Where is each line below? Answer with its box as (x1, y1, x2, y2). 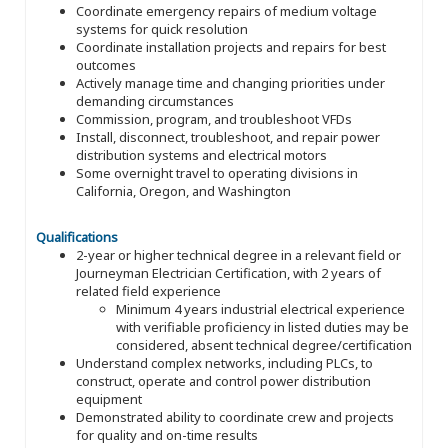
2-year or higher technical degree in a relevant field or (76, 245, 401, 264)
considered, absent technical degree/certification (116, 335, 412, 354)
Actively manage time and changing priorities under (76, 73, 385, 92)
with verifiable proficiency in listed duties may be (116, 317, 409, 336)
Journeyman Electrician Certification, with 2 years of (76, 263, 381, 282)
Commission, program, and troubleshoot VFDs (76, 109, 352, 128)
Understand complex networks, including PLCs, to (76, 353, 373, 372)
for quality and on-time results (76, 425, 258, 444)
